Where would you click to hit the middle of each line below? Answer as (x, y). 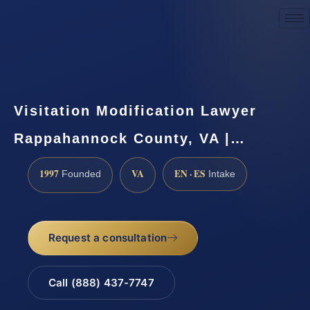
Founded (80, 174)
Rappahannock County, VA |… (130, 138)
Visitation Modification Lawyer (135, 110)
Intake (220, 174)
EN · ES (190, 173)
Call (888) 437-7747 (101, 283)
